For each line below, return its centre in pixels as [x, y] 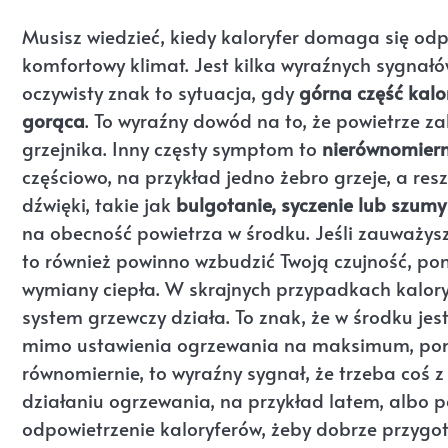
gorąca [53, 120]
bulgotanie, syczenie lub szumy [311, 204]
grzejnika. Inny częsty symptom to [172, 148]
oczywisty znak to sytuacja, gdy [160, 92]
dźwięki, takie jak [99, 204]
